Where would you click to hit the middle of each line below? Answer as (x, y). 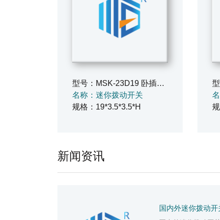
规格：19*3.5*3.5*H (107, 107)
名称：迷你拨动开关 (108, 95)
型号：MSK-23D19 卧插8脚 (161, 83)
